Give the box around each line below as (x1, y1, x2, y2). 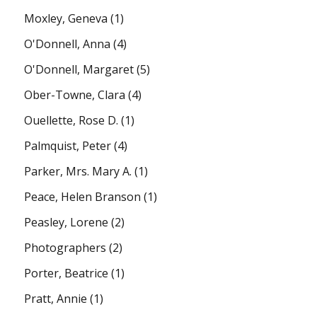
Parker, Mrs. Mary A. (24, 163, 132, 179)
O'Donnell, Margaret (24, 61, 134, 77)
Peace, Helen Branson (24, 188, 142, 204)
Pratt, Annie (24, 290, 88, 306)
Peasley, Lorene (24, 214, 109, 230)
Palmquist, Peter (24, 137, 112, 154)
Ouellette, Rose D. (24, 112, 119, 128)
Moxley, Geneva (24, 10, 108, 26)
